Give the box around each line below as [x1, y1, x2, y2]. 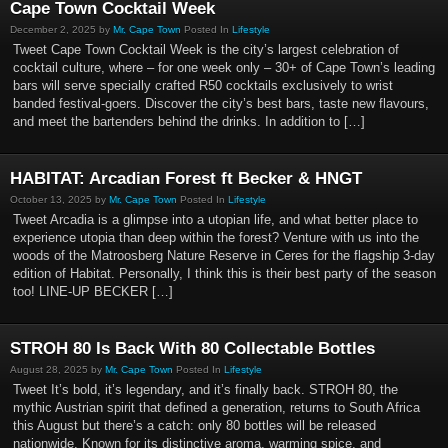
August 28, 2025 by [10, 364, 105, 375]
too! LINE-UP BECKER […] [13, 284, 173, 299]
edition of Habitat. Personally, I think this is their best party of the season [13, 266, 436, 281]
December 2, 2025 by [10, 24, 113, 35]
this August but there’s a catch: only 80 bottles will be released [13, 418, 376, 433]
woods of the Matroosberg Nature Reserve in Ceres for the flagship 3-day [13, 248, 435, 263]
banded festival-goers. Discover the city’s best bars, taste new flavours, [13, 96, 429, 111]
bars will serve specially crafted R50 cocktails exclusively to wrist [13, 78, 393, 93]
